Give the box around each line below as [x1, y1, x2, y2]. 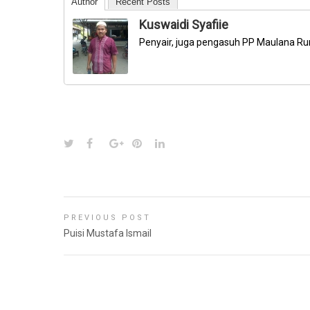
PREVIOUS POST [64, 213, 151, 223]
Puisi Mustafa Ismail [64, 228, 152, 239]
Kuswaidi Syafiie [139, 17, 228, 33]
